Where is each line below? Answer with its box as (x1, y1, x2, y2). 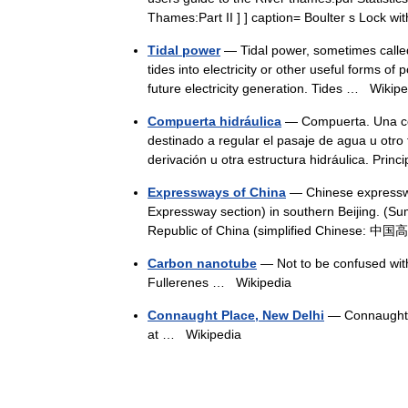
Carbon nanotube (148, 256, 257, 270)
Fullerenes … (148, 275, 236, 290)
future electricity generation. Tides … (148, 81, 370, 96)
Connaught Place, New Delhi (148, 308, 324, 322)
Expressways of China (148, 185, 286, 199)
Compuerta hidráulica (148, 114, 281, 128)
